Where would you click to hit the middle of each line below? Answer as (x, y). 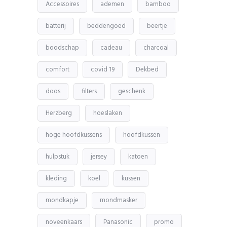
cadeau (111, 48)
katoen (138, 157)
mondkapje (62, 200)
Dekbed (147, 69)
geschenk (132, 91)
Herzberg (59, 113)
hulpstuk (58, 157)
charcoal (156, 48)
